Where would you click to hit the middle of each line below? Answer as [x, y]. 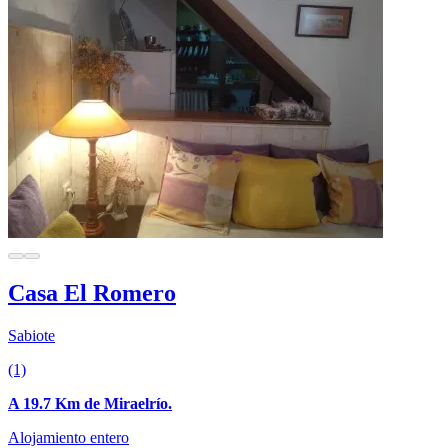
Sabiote [31, 335]
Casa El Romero [92, 292]
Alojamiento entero [68, 437]
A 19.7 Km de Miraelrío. [90, 403]
